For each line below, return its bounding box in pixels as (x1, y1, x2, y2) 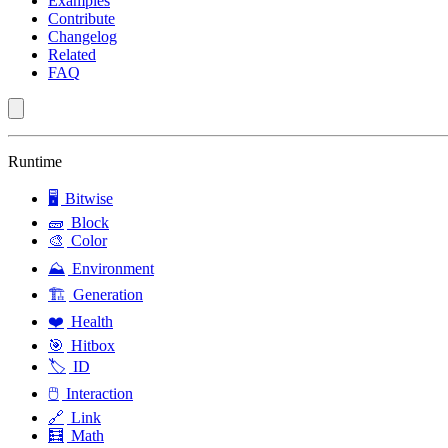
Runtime (8, 153, 62, 170)
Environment (68, 260, 154, 277)
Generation (69, 286, 143, 303)
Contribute (48, 10, 115, 27)
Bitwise (61, 190, 113, 207)
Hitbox (67, 337, 115, 354)
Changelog (48, 28, 117, 45)
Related (48, 46, 96, 63)
